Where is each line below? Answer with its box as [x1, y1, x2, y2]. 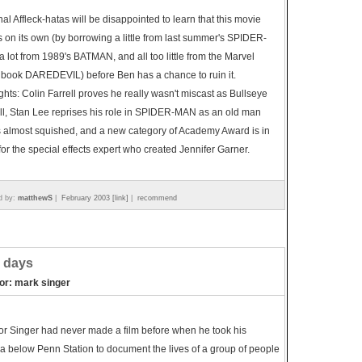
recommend [137, 194, 177, 202]
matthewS [18, 194, 53, 202]
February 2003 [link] [61, 194, 128, 202]
